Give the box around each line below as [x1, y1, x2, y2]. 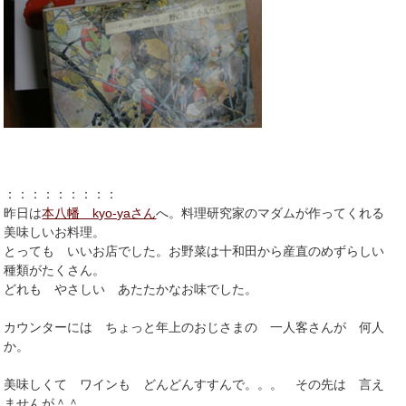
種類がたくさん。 [4, 263, 106, 278]
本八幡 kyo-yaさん [42, 206, 157, 221]
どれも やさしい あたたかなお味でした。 [4, 282, 258, 297]
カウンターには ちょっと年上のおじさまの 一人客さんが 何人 [4, 320, 385, 335]
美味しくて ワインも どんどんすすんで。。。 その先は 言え [4, 377, 385, 392]
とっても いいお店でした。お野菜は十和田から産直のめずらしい [4, 244, 385, 259]
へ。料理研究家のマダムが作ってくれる [156, 206, 385, 221]
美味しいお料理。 [4, 225, 106, 240]
